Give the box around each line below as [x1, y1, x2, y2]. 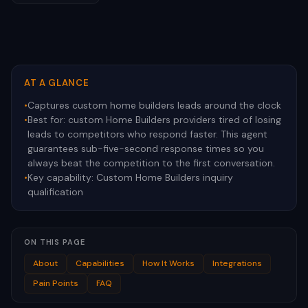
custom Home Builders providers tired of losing [68, 113, 281, 126]
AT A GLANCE [24, 77, 89, 89]
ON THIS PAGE [24, 237, 85, 247]
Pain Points [33, 278, 78, 289]
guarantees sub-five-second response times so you [27, 142, 264, 155]
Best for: [27, 113, 68, 126]
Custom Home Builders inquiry [96, 171, 233, 184]
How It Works [142, 258, 195, 269]
